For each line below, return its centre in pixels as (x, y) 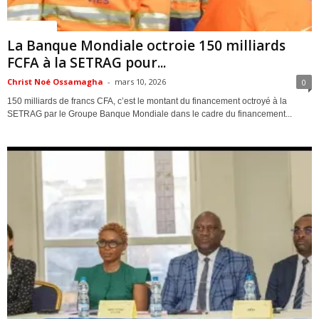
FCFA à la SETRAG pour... (87, 62)
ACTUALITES (32, 25)
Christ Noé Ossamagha (55, 81)
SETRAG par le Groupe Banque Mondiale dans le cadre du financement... (150, 114)
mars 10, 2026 (140, 81)
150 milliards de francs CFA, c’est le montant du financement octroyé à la (147, 101)
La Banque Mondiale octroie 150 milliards (146, 45)
